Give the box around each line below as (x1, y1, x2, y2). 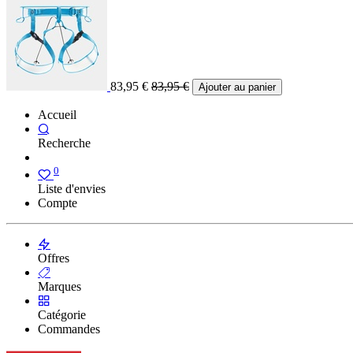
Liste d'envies (38, 182, 106, 196)
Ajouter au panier (199, 81, 276, 94)
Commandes (38, 322, 100, 336)
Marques (38, 280, 81, 294)
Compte (38, 196, 77, 210)
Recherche (38, 136, 91, 150)
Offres (38, 251, 69, 266)
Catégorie (38, 308, 86, 322)
